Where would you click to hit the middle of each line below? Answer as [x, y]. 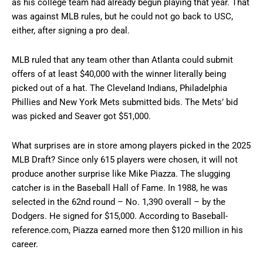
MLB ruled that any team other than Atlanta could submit [122, 60]
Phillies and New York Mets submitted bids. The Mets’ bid [125, 102]
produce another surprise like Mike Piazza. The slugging [121, 174]
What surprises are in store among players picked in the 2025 [131, 146]
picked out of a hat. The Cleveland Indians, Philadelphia [119, 88]
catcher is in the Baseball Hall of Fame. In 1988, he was [120, 188]
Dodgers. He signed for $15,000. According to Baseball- [120, 216]
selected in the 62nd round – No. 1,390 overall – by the [119, 202]
